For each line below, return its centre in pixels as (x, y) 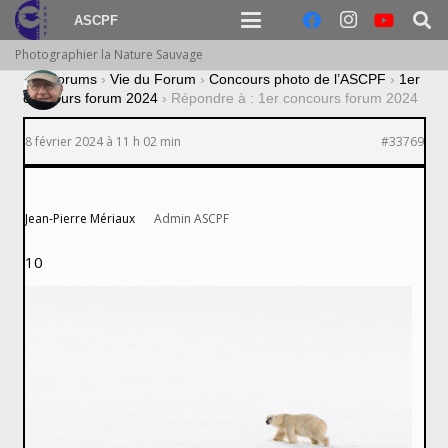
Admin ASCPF (191, 219)
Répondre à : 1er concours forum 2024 (294, 98)
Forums (72, 79)
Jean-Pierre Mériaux (79, 219)
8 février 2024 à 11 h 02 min (102, 142)
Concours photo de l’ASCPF (297, 79)
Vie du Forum (152, 79)
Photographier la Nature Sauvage (109, 54)
